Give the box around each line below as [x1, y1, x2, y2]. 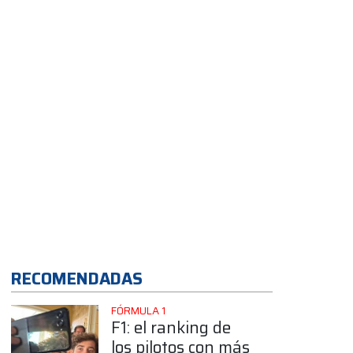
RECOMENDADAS [11, 265, 143, 292]
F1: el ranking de [110, 314, 231, 340]
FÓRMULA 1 [110, 302, 165, 319]
